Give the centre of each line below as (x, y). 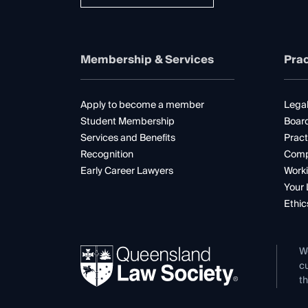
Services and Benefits (128, 138)
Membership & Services (147, 59)
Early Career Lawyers (127, 171)
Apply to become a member (142, 105)
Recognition (107, 154)
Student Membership (128, 121)
